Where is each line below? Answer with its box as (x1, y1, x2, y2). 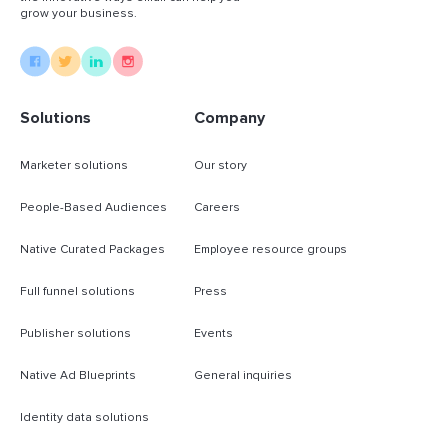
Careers (194, 199, 240, 215)
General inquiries (194, 367, 292, 383)
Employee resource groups (194, 241, 347, 257)
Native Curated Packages (20, 241, 165, 257)
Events (194, 325, 233, 341)
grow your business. (20, 5, 137, 21)
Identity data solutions (20, 409, 149, 425)
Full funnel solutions (20, 283, 135, 299)
